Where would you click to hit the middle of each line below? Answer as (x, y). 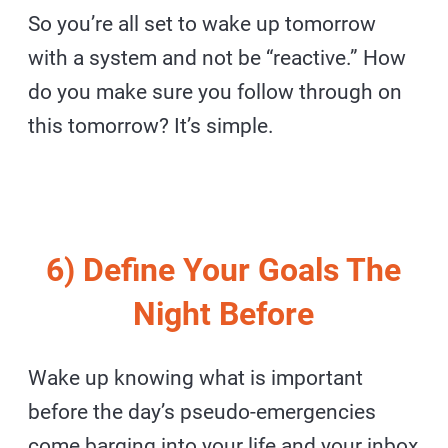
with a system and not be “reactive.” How (217, 57)
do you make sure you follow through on (215, 91)
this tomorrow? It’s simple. (151, 125)
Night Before (224, 313)
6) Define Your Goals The (224, 269)
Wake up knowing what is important (196, 377)
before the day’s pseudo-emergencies (202, 411)
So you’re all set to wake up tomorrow (202, 23)
